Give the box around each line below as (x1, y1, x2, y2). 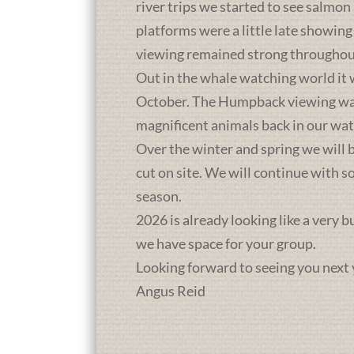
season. (136, 188, 182, 205)
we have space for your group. (136, 235, 316, 252)
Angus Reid (136, 283, 205, 299)
